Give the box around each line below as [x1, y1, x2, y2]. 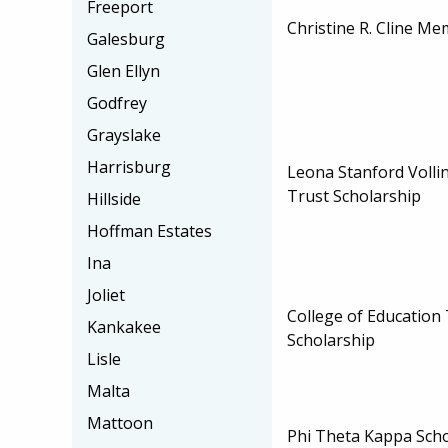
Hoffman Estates [87, 220, 212, 242]
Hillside [87, 188, 141, 210]
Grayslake [87, 124, 161, 146]
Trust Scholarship [287, 184, 421, 207]
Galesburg [87, 28, 165, 50]
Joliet [87, 284, 125, 306]
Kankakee [87, 316, 161, 338]
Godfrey [87, 92, 147, 114]
